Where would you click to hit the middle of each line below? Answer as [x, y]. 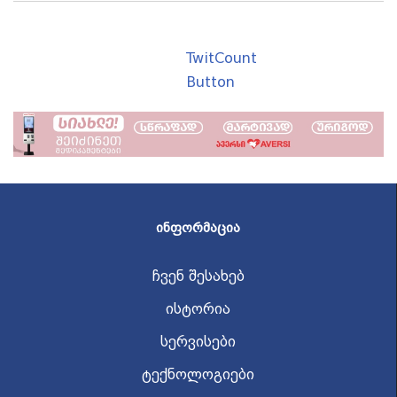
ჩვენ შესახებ [198, 276]
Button [210, 82]
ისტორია [198, 309]
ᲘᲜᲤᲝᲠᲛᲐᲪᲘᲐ [198, 228]
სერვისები [198, 342]
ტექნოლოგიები [198, 375]
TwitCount [222, 58]
